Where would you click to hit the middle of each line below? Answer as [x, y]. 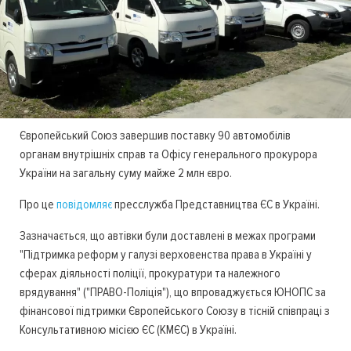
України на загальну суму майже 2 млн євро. [126, 174]
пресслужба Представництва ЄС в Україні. [216, 205]
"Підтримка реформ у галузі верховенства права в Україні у [166, 255]
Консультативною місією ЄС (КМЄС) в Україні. [128, 330]
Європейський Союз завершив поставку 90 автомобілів [155, 136]
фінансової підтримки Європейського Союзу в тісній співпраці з [175, 311]
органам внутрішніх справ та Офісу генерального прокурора [168, 155]
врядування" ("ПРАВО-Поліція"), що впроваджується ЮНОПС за [173, 293]
